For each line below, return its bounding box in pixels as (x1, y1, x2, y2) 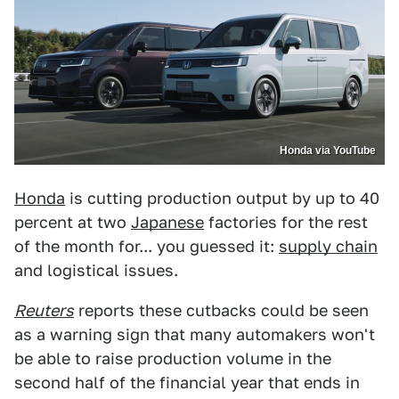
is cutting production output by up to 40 (65, 189, 379, 208)
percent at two (14, 213, 131, 232)
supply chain (279, 237, 378, 256)
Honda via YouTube (280, 144, 376, 158)
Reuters (14, 301, 74, 321)
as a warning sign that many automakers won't (14, 325, 375, 345)
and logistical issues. (14, 261, 178, 281)
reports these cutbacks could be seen (74, 301, 369, 321)
